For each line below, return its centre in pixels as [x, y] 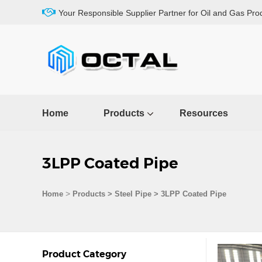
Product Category [84, 254]
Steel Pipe [133, 194]
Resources [204, 113]
